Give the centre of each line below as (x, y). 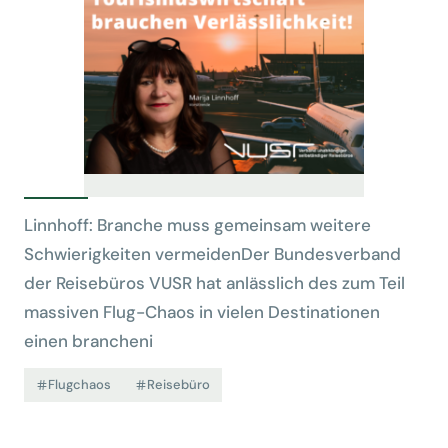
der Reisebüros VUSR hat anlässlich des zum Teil (214, 283)
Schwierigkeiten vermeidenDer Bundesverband (212, 254)
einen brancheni (88, 341)
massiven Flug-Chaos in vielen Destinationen (202, 312)
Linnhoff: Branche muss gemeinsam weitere (197, 225)
